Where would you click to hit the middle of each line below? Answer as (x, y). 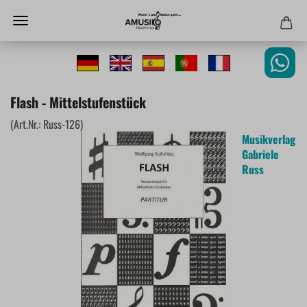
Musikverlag (269, 139)
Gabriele (260, 154)
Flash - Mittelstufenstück (78, 102)
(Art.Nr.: (27, 124)
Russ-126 (62, 124)
